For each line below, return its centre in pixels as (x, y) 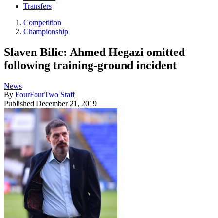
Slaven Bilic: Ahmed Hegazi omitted (94, 52)
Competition (42, 23)
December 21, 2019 (66, 103)
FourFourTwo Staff (45, 94)
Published (20, 103)
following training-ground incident (90, 65)
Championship (46, 32)
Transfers (37, 6)
